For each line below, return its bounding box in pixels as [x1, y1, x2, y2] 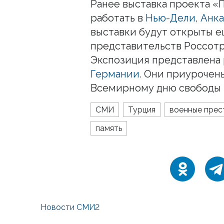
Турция [128, 104, 155, 114]
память [95, 123, 122, 133]
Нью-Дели [145, 11, 195, 24]
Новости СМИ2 [40, 202, 99, 212]
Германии [90, 67, 139, 80]
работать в [90, 11, 145, 24]
